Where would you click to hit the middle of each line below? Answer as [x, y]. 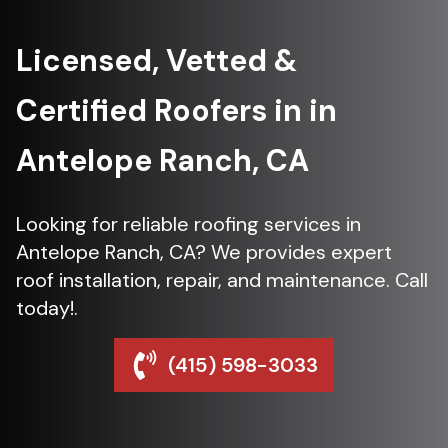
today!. [47, 308]
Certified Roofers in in [176, 110]
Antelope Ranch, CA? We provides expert [204, 252]
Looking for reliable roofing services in [188, 224]
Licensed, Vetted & [156, 60]
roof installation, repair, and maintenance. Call [222, 280]
